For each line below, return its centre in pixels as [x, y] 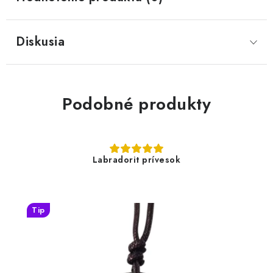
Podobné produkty [136, 104]
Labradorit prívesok [136, 160]
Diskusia [40, 42]
